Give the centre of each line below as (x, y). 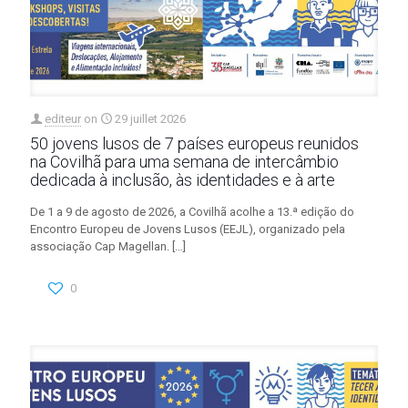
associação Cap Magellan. (100, 246)
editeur (63, 118)
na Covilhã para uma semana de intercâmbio (184, 161)
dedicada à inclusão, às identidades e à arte (183, 179)
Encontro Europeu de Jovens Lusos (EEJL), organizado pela (188, 229)
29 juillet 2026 (150, 118)
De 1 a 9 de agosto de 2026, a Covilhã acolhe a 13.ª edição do (192, 211)
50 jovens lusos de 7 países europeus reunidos (194, 143)
